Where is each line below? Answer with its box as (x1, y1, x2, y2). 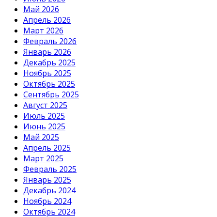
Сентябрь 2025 (23, 89, 79, 100)
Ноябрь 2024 (23, 196, 71, 207)
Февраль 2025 (23, 164, 77, 175)
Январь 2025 (23, 174, 71, 186)
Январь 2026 (23, 46, 71, 58)
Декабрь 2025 (23, 57, 76, 68)
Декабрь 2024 (23, 185, 76, 196)
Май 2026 (23, 4, 59, 15)
